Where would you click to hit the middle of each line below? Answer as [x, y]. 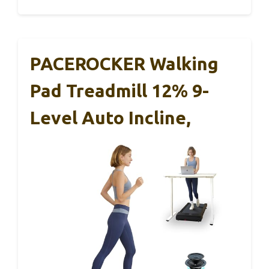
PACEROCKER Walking [124, 63]
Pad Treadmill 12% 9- [119, 90]
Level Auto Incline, [110, 117]
